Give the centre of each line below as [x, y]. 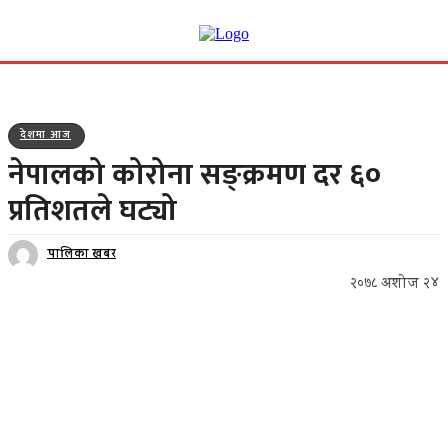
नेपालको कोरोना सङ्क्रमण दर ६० [194, 175]
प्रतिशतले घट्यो [92, 211]
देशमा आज [45, 135]
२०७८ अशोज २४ [395, 284]
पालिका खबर [81, 255]
